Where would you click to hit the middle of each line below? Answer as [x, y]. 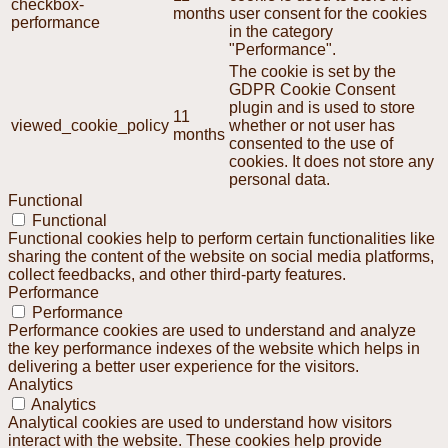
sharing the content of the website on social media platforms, [221, 256]
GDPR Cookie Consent [312, 89]
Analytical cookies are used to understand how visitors [200, 422]
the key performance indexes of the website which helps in [214, 348]
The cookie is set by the [312, 71]
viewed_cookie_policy [90, 125]
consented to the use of [311, 143]
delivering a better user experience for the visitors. [183, 366]
